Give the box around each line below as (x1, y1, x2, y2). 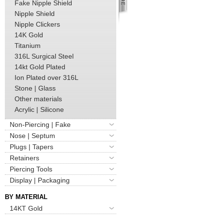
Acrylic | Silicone (15, 105, 64, 113)
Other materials (15, 94, 62, 103)
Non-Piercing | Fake (10, 120, 71, 128)
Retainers (10, 154, 39, 162)
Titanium (15, 41, 41, 49)
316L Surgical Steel (15, 52, 74, 60)
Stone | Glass (15, 84, 56, 92)
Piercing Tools (10, 165, 52, 173)
